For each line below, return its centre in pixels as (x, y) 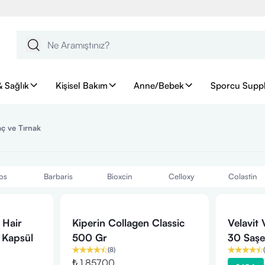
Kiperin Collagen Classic (128, 223)
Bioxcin (119, 176)
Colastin (243, 176)
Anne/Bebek (159, 85)
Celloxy (181, 176)
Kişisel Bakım (81, 85)
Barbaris (58, 176)
